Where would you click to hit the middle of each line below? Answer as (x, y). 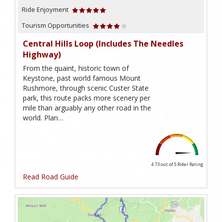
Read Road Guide (51, 176)
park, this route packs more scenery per (86, 98)
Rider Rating (190, 164)
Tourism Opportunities (55, 25)
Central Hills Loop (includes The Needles (103, 43)
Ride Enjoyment (45, 9)
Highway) (42, 54)
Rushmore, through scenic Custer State (86, 88)
